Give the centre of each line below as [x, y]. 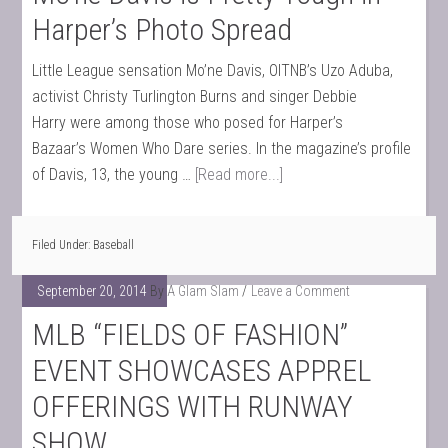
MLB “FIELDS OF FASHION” [190, 334]
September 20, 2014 [92, 291]
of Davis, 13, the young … [114, 174]
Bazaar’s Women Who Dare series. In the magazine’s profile [222, 148]
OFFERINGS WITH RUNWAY [193, 406]
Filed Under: [63, 245]
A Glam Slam [203, 291]
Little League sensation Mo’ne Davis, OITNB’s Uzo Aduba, [213, 70]
